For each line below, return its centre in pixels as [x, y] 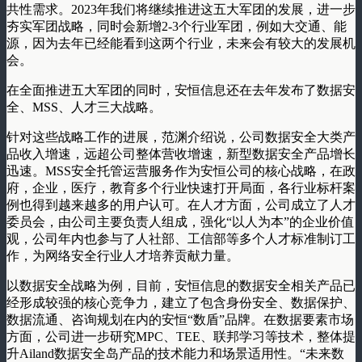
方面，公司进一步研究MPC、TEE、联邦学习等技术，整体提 [181, 336]
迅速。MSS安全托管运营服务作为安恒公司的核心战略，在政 [181, 170]
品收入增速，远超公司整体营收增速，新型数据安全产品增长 [181, 154]
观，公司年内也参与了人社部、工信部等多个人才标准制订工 [181, 238]
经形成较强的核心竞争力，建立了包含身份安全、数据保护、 [181, 302]
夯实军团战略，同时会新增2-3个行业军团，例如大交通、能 [177, 26]
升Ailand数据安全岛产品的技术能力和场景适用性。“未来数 [175, 353]
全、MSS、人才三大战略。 [84, 107]
